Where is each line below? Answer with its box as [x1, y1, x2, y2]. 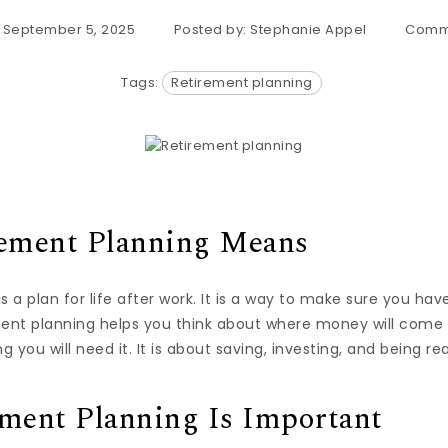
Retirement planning [171, 73, 313, 92]
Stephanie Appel [250, 20, 367, 39]
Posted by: [173, 20, 251, 39]
